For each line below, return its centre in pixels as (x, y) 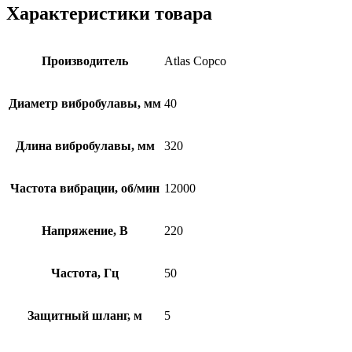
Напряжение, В (85, 231)
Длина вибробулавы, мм (85, 146)
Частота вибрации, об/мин (85, 189)
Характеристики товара (109, 13)
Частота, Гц (85, 273)
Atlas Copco (195, 61)
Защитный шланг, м (85, 316)
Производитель (85, 61)
